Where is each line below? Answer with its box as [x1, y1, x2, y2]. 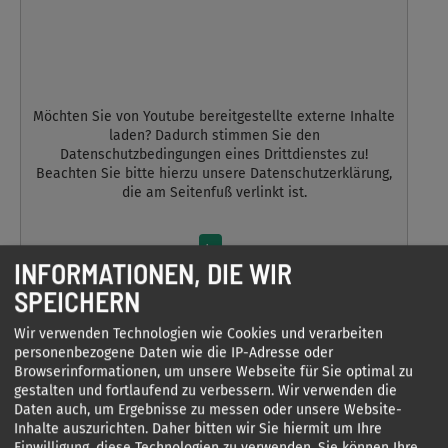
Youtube [143, 108, 195, 126]
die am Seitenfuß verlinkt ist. [121, 184, 307, 202]
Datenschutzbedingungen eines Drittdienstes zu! [60, 146, 368, 164]
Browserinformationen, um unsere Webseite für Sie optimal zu [14, 363, 413, 381]
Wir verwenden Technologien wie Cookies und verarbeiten [14, 325, 383, 343]
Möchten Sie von [33, 108, 143, 126]
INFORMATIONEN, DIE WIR [14, 255, 292, 290]
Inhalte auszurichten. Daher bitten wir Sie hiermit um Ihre [14, 420, 382, 438]
